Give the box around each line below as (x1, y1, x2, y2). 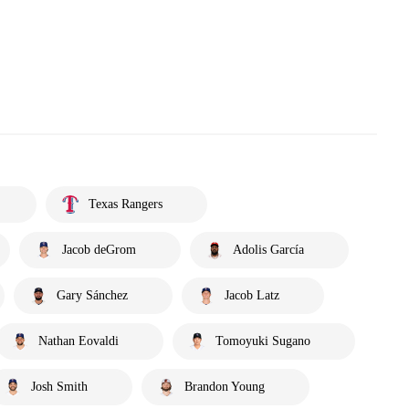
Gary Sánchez (57, 288, 128, 302)
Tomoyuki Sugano (215, 334, 310, 348)
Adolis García (233, 243, 304, 257)
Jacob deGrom (62, 243, 136, 257)
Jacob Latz (225, 288, 279, 302)
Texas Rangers (89, 197, 163, 211)
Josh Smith (31, 380, 88, 393)
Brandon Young (184, 380, 265, 393)
